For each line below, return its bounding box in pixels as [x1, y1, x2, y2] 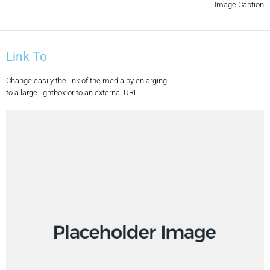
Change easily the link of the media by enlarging [6, 75, 167, 85]
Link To [6, 49, 47, 64]
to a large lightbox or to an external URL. [6, 87, 140, 97]
